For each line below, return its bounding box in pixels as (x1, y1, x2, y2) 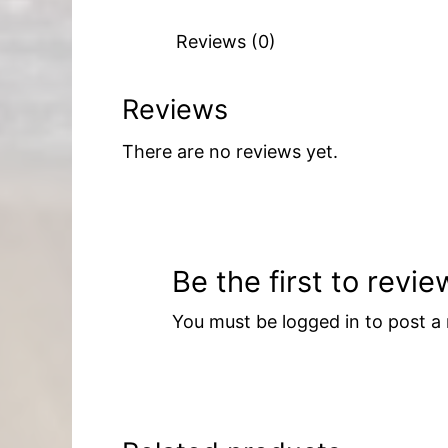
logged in (282, 311, 360, 332)
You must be (172, 311, 282, 332)
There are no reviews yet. (122, 141, 338, 162)
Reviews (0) (176, 31, 276, 52)
